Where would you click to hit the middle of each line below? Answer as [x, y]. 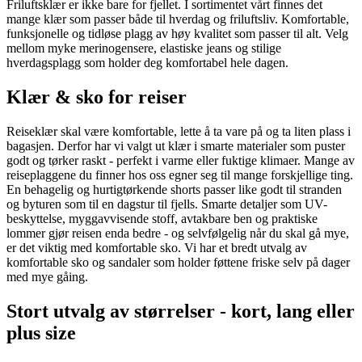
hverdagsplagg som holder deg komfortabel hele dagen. [147, 63]
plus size [41, 333]
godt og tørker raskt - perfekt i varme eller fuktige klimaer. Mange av [181, 160]
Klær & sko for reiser [97, 97]
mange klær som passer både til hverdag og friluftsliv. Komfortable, [178, 19]
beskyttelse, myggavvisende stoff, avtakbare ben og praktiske [162, 218]
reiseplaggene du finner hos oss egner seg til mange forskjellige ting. [180, 175]
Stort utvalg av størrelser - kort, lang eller [181, 311]
